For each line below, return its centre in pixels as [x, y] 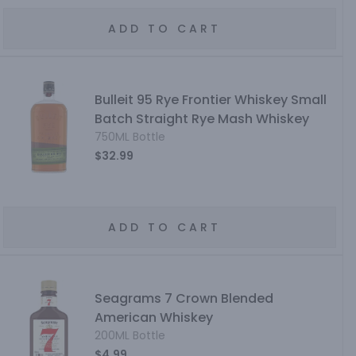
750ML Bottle [130, 137]
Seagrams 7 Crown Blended [184, 298]
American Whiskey [154, 317]
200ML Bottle [130, 335]
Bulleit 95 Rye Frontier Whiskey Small [211, 100]
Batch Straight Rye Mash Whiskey [202, 119]
